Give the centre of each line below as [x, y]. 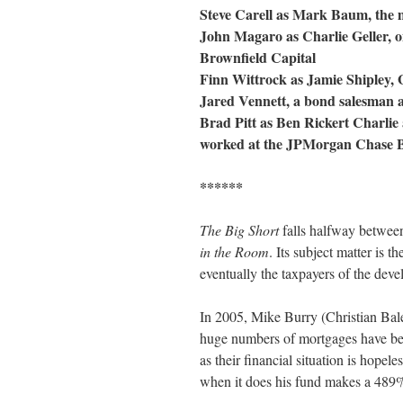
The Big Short [239, 230]
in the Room [234, 251]
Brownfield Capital [258, 57]
